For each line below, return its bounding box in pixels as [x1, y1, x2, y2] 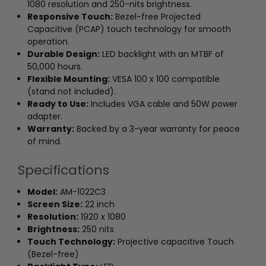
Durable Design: [27, 47, 100, 60]
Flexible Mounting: [27, 72, 110, 85]
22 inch [83, 198, 115, 210]
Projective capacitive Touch [115, 235, 235, 248]
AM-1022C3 [58, 185, 106, 198]
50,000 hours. [27, 60, 83, 72]
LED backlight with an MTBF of [100, 47, 224, 60]
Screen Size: [27, 198, 83, 210]
